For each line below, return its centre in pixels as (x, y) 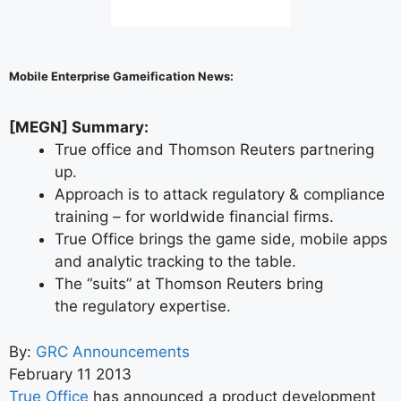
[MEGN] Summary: (79, 127)
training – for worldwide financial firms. (194, 217)
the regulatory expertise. (143, 306)
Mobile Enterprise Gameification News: (121, 76)
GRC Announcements (113, 351)
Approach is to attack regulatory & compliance (220, 194)
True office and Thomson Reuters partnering (214, 149)
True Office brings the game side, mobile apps (221, 239)
